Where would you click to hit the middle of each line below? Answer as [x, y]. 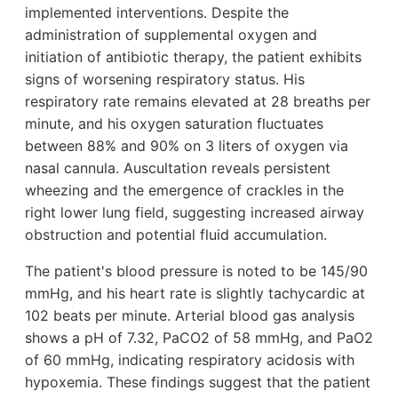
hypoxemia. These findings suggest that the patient [198, 382]
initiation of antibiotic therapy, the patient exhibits [193, 57]
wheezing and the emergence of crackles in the [184, 191]
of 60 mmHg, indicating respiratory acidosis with [190, 360]
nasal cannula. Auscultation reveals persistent [178, 168]
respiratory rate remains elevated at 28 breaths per [198, 102]
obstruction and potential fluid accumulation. [176, 235]
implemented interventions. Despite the [157, 13]
